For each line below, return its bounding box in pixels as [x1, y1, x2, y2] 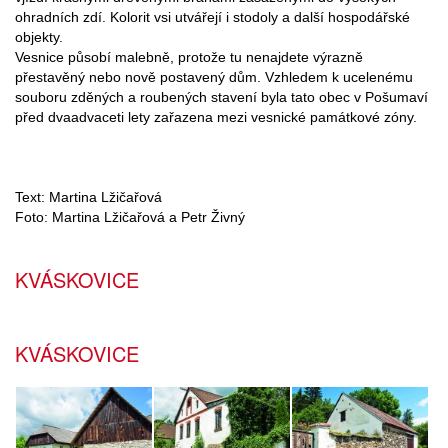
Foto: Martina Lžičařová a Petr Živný [15, 209, 245, 226]
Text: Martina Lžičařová [15, 189, 162, 206]
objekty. [15, 29, 63, 46]
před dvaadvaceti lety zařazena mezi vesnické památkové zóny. [15, 109, 417, 126]
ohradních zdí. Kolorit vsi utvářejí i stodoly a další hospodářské [15, 9, 410, 26]
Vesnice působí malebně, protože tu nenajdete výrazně [15, 49, 363, 66]
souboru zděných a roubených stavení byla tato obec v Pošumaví [15, 89, 428, 106]
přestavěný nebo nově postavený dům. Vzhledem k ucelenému [15, 69, 413, 86]
